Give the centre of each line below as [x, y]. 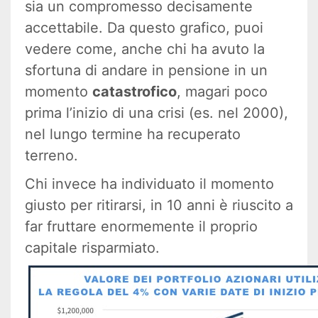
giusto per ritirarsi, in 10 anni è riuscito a [159, 205]
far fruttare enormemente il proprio [141, 227]
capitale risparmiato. [92, 248]
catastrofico [135, 92]
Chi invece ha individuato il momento [149, 184]
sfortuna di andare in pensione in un [146, 71]
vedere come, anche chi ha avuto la [145, 49]
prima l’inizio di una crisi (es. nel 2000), [157, 113]
